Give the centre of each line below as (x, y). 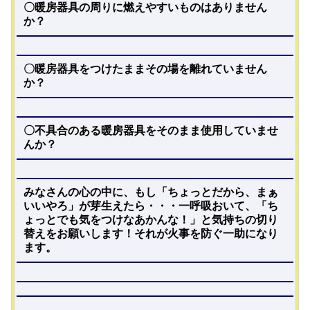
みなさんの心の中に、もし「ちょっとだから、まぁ (151, 192)
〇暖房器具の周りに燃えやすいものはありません (145, 8)
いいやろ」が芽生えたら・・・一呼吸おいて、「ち (151, 206)
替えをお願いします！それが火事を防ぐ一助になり (151, 234)
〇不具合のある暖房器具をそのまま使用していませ (151, 131)
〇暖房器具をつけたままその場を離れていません (145, 69)
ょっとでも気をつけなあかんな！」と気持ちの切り (151, 220)
